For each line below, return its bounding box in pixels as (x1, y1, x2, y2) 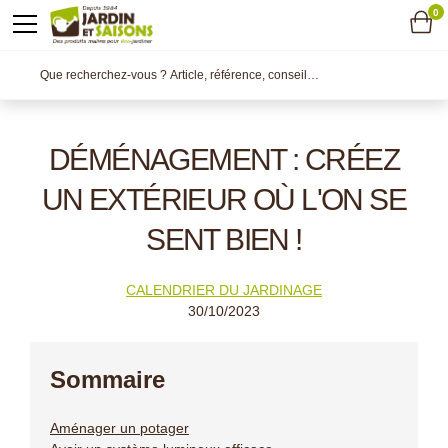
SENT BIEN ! (146, 223, 302, 256)
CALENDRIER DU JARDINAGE (126, 282, 322, 298)
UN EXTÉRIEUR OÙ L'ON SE (41, 183, 407, 216)
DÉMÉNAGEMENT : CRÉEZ (49, 143, 399, 176)
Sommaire (50, 366, 165, 393)
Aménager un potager (50, 420, 189, 436)
